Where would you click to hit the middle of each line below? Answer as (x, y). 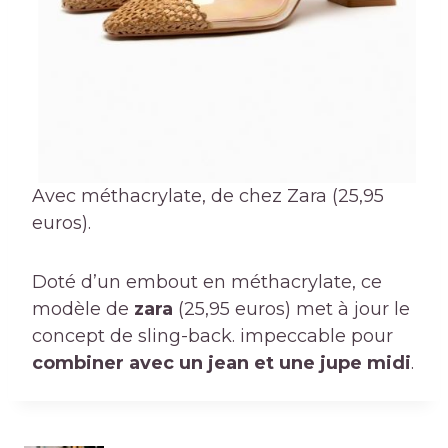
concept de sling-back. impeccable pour (212, 335)
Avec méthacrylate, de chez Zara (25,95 (208, 195)
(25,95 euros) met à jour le (291, 308)
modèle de (83, 308)
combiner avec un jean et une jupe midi (221, 362)
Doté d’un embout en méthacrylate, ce (207, 281)
